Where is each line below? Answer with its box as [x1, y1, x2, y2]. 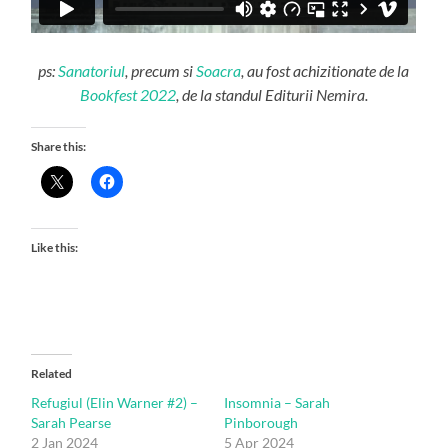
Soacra [196, 60, 242, 80]
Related [31, 365, 73, 381]
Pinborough [223, 413, 298, 431]
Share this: [31, 138, 87, 154]
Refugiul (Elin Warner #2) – [31, 393, 199, 411]
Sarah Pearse [31, 413, 112, 431]
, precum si [125, 60, 197, 80]
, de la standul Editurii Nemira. [175, 84, 368, 104]
